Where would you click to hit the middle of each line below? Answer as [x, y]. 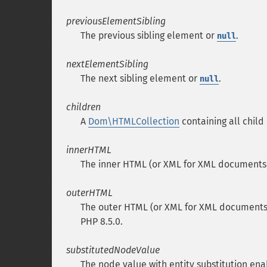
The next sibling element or [140, 78]
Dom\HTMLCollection [134, 121]
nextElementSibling [107, 64]
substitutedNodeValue [113, 250]
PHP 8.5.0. [102, 221]
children [83, 107]
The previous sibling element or [149, 35]
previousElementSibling [116, 21]
